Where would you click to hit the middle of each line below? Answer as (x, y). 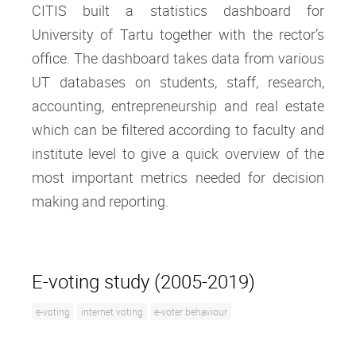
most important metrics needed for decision (178, 177)
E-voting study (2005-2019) (143, 281)
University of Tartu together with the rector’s (178, 34)
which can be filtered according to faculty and (178, 129)
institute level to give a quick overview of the (178, 153)
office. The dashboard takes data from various (178, 58)
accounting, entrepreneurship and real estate (178, 105)
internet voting (112, 311)
